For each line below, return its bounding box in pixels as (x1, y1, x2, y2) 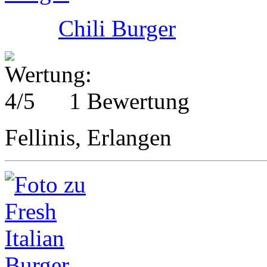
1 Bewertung (69, 88, 190, 114)
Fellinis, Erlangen (5, 124, 172, 150)
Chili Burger (58, 15, 176, 41)
